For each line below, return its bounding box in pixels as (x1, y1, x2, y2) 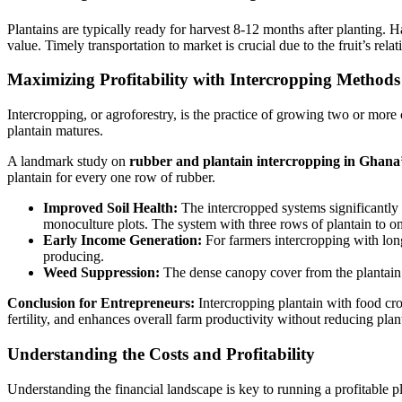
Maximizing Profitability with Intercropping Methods (7, 70, 400, 90)
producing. (43, 249, 104, 265)
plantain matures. (7, 123, 103, 139)
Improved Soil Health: (43, 200, 178, 216)
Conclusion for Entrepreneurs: (7, 295, 195, 311)
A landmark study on (7, 153, 129, 170)
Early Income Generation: (43, 232, 202, 249)
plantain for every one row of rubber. (7, 170, 215, 186)
